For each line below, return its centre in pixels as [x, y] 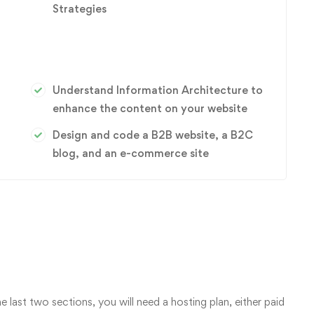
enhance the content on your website [150, 108]
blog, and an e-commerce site [131, 153]
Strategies [80, 9]
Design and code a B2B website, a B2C [153, 135]
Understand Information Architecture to [158, 90]
